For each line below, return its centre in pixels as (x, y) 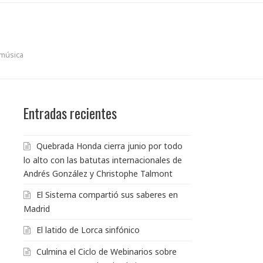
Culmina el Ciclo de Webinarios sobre (107, 251)
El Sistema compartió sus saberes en (107, 194)
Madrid (37, 208)
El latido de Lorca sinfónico (88, 230)
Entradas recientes (70, 113)
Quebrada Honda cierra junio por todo (109, 146)
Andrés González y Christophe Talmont (98, 173)
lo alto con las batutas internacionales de (103, 160)
